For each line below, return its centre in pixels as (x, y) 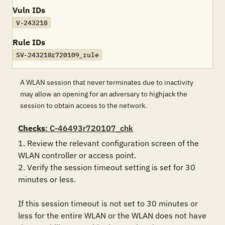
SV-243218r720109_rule (57, 55)
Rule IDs (29, 42)
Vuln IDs (29, 10)
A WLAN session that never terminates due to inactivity (107, 82)
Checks (32, 128)
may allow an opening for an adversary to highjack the (104, 94)
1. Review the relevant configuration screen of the (108, 143)
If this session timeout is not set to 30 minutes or (108, 203)
